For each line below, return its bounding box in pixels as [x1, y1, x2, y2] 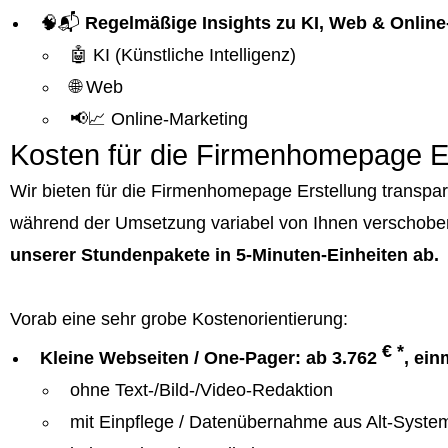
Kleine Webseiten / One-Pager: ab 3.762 [40, 348, 382, 369]
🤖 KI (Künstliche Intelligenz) [70, 45, 296, 66]
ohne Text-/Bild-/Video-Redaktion [70, 380, 338, 401]
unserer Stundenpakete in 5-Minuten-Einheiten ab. [10, 245, 444, 266]
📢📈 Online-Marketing [70, 109, 248, 130]
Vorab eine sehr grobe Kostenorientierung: [10, 309, 348, 330]
